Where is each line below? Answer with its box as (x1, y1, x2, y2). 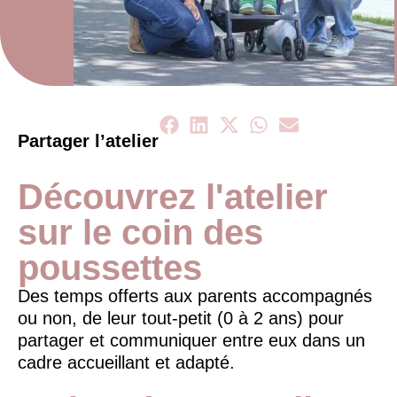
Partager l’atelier (18, 131, 159, 151)
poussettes (18, 248, 202, 287)
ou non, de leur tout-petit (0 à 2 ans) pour (18, 308, 344, 328)
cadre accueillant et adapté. (18, 353, 235, 372)
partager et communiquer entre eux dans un (18, 331, 365, 350)
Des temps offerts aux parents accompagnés (18, 286, 372, 306)
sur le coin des (18, 213, 263, 252)
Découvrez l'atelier (18, 177, 328, 216)
